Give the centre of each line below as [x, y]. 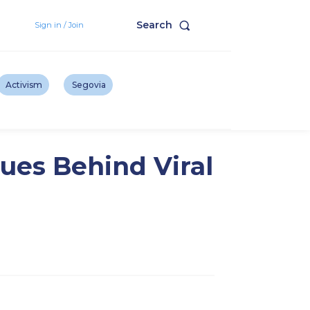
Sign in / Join [59, 25]
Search [155, 25]
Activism [24, 85]
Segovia [89, 85]
